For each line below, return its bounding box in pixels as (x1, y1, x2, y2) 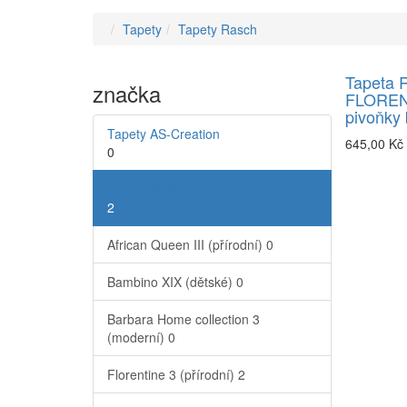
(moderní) (107, 328, 168, 347)
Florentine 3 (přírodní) (107, 365, 238, 384)
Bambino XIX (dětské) (107, 273, 236, 292)
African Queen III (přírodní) (107, 235, 266, 254)
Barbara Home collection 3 (107, 310, 260, 329)
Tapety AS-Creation (107, 124, 220, 144)
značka (93, 77, 161, 110)
